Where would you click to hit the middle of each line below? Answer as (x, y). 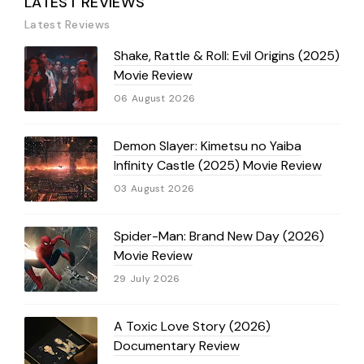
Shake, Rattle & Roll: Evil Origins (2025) (227, 55)
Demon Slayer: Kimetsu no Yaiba (208, 145)
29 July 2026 (147, 278)
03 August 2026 (154, 188)
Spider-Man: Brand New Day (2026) (219, 236)
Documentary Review (177, 345)
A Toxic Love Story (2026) (192, 326)
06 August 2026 (155, 98)
